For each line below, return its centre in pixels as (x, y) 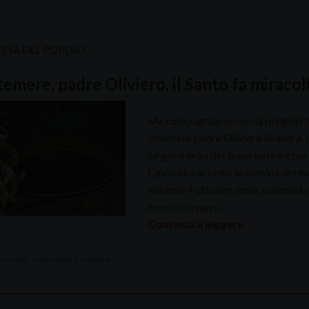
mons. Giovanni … (188, 206)
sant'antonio (54, 259)
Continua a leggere (195, 223)
